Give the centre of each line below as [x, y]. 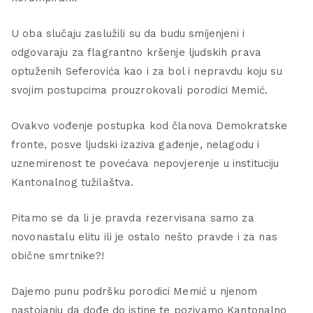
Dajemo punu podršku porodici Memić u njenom [134, 292]
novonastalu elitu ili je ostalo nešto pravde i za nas [144, 237]
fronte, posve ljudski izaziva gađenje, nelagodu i [136, 145]
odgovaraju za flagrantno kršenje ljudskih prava [137, 53]
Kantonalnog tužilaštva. [73, 183]
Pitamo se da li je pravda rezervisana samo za [133, 218]
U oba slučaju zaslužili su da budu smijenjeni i [128, 34]
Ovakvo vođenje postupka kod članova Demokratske [150, 126]
